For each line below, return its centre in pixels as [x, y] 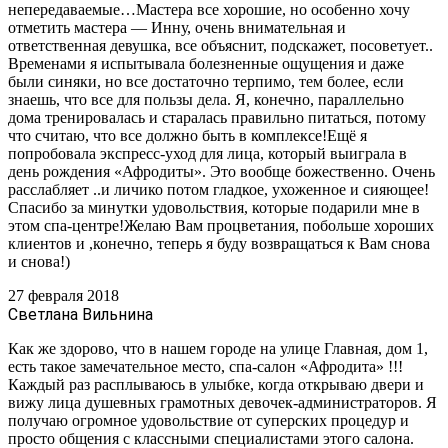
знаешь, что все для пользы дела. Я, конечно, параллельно [206, 99]
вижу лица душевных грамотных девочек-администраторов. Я [222, 402]
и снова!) [39, 261]
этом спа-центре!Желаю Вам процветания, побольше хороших [221, 225]
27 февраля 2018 [63, 295]
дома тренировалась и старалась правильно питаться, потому [217, 117]
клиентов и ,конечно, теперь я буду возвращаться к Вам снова [219, 243]
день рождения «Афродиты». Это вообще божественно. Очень [221, 171]
